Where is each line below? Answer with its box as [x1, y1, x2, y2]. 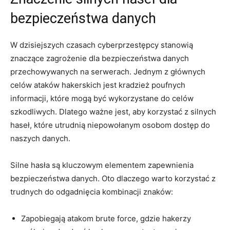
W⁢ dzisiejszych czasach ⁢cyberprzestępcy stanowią [10, 40, 193, 50]
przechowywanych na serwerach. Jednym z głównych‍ [10, 66, 205, 76]
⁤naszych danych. [10, 133, 70, 143]
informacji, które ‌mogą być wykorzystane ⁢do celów [10, 93, 194, 103]
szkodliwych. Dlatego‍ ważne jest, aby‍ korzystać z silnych [10, 106, 216, 117]
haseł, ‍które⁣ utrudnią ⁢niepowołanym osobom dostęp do [10, 120, 210, 130]
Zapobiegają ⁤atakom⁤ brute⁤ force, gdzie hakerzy [21, 213, 191, 223]
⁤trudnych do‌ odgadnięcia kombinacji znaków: [10, 186, 173, 197]
